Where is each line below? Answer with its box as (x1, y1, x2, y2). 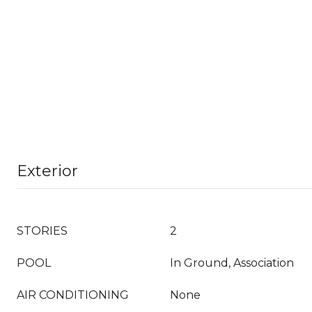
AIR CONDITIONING (17, 288, 129, 302)
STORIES (17, 224, 68, 237)
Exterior (17, 162, 78, 180)
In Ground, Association (170, 256, 294, 270)
